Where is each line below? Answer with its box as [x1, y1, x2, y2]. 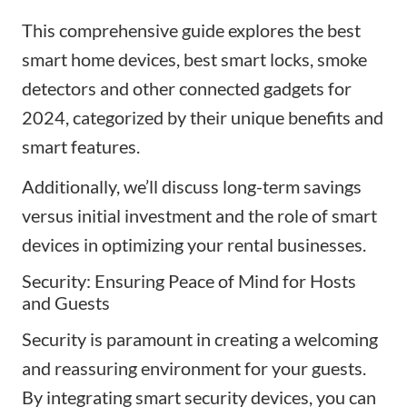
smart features [22, 134, 136, 157]
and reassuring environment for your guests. [22, 356, 366, 379]
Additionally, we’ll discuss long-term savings [22, 174, 362, 197]
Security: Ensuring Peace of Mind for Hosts [22, 269, 356, 292]
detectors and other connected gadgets [22, 76, 324, 99]
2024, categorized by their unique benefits [22, 105, 351, 128]
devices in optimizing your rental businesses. [22, 233, 366, 255]
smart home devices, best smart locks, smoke [22, 47, 367, 70]
